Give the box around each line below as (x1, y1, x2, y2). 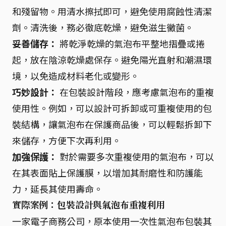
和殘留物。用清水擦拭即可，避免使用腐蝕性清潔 (12, 5, 212, 18)
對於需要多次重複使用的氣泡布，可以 (58, 150, 214, 163)
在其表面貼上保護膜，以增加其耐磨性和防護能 (12, 166, 203, 179)
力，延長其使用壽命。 (12, 182, 103, 195)
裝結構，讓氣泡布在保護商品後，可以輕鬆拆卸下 (12, 118, 212, 131)
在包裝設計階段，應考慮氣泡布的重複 (58, 85, 214, 98)
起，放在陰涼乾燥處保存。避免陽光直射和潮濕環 (12, 53, 212, 66)
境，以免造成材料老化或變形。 (12, 69, 139, 82)
